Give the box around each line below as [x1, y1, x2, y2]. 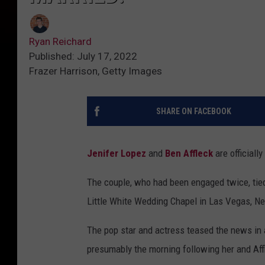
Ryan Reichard [29, 35, 92, 48]
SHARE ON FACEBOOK [156, 106, 231, 117]
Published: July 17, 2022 [29, 50, 137, 63]
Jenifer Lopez [87, 147, 146, 160]
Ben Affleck [165, 147, 213, 160]
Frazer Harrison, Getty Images [29, 65, 162, 77]
